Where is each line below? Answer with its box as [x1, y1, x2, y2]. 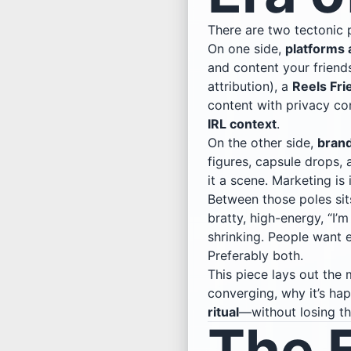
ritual [208, 303, 239, 320]
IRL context [208, 115, 277, 132]
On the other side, [208, 134, 317, 150]
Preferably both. [208, 247, 303, 263]
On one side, [208, 40, 285, 56]
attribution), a [208, 78, 292, 94]
